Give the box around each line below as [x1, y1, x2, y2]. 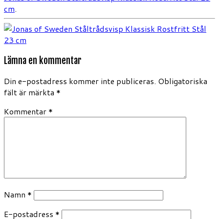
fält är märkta [4, 87, 56, 98]
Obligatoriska [158, 75, 207, 87]
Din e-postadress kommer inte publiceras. [4, 75, 156, 87]
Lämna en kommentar [4, 54, 82, 66]
